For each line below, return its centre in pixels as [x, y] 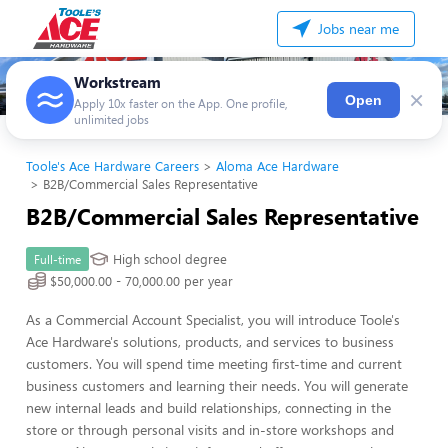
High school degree [170, 259]
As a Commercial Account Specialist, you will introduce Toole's [213, 319]
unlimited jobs [111, 119]
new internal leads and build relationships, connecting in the [208, 407]
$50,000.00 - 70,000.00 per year [141, 281]
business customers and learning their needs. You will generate [217, 385]
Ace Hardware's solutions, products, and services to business [210, 341]
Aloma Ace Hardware [277, 166]
